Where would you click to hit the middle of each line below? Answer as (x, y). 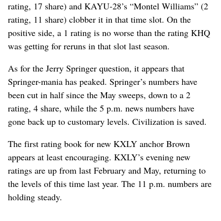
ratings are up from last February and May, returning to (107, 170)
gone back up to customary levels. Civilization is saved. (107, 121)
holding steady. (35, 197)
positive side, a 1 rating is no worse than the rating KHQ (109, 32)
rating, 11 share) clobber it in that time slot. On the (99, 19)
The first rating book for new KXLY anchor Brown (99, 143)
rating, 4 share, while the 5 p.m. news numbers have (101, 108)
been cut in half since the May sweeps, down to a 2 (99, 94)
